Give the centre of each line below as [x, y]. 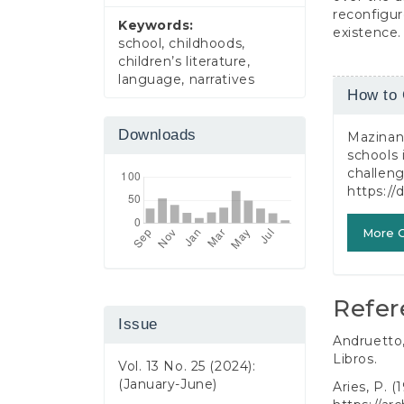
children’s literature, [184, 62]
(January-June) [168, 385]
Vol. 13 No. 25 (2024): [187, 367]
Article [367, 89]
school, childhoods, [182, 44]
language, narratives [187, 80]
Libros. [355, 359]
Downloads [158, 135]
